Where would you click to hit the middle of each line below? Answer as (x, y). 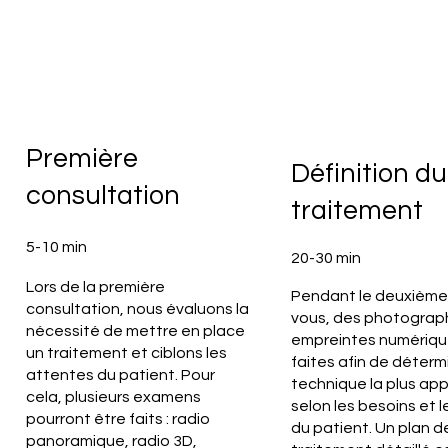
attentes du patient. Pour (120, 374)
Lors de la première (95, 286)
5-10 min (56, 247)
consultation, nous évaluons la (137, 308)
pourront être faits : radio (117, 418)
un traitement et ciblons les (126, 352)
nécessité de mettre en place (135, 330)
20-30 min (326, 258)
